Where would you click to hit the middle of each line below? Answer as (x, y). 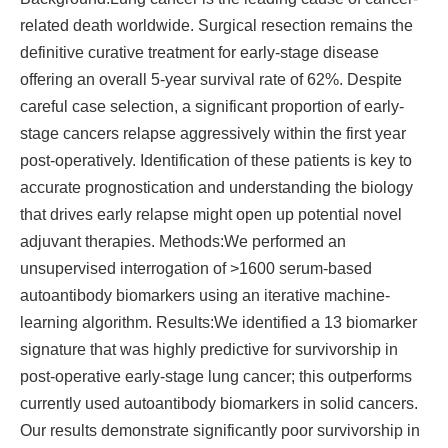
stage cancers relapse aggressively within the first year (213, 133)
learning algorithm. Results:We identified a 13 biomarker (218, 322)
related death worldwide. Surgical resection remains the (216, 25)
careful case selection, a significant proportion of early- (212, 106)
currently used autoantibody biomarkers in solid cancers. (219, 403)
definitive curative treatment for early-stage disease (199, 52)
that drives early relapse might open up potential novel (211, 214)
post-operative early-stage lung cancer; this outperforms (216, 376)
